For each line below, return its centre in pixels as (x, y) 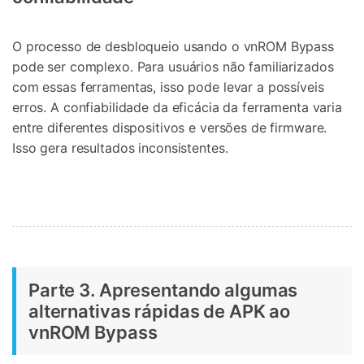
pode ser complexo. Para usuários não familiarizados (173, 67)
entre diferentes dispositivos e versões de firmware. (170, 128)
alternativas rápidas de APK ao (160, 311)
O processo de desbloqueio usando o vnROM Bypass (173, 47)
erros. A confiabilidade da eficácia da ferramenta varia (177, 108)
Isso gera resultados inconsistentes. (120, 148)
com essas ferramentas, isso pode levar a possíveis (168, 87)
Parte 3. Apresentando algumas (163, 290)
